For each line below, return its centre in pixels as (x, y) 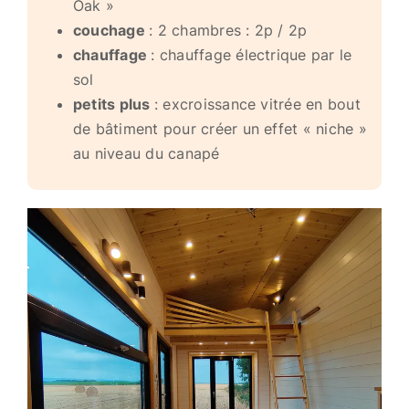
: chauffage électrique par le (252, 55)
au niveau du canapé (146, 153)
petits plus (113, 104)
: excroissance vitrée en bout (257, 104)
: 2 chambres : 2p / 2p (228, 30)
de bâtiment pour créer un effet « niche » (220, 129)
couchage (111, 30)
